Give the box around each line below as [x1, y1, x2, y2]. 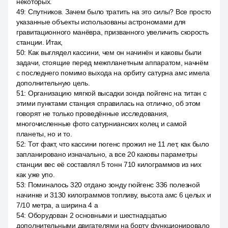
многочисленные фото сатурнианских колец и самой [16, 120, 187, 128]
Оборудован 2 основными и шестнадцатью [27, 211, 167, 219]
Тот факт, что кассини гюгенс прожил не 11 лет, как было [27, 140, 209, 148]
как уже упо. [16, 170, 55, 179]
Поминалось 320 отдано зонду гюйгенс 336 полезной [27, 181, 200, 189]
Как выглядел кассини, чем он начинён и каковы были [27, 48, 202, 56]
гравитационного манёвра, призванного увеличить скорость [16, 28, 209, 36]
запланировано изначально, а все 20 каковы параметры [16, 150, 197, 158]
